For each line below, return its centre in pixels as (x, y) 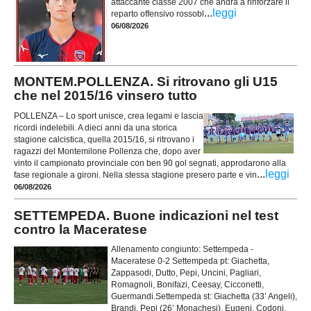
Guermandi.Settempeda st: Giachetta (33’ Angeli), (204, 296)
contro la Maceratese (81, 229)
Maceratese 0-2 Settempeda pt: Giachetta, (190, 261)
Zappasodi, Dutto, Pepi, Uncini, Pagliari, (186, 273)
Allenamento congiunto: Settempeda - (182, 249)
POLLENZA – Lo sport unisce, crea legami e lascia (109, 116)
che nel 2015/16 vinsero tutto (106, 96)
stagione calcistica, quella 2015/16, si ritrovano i (104, 139)
